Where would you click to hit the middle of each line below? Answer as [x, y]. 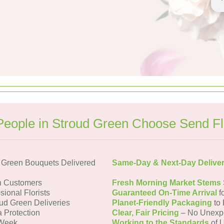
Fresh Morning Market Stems [166, 183]
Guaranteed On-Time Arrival [164, 193]
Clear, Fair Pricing [145, 213]
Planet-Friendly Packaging [162, 203]
